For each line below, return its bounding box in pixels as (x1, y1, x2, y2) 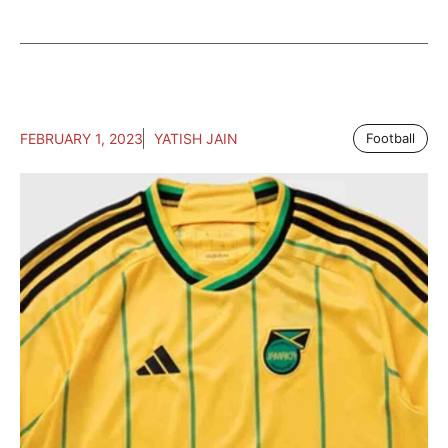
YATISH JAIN (154, 130, 238, 148)
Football (366, 130, 415, 147)
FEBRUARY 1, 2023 (20, 130, 143, 148)
